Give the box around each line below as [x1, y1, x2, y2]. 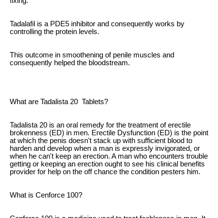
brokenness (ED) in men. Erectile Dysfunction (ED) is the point [10, 128, 208, 137]
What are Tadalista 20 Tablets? [10, 97, 108, 106]
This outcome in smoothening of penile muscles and [10, 51, 174, 59]
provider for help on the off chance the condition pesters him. [10, 167, 200, 176]
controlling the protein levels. [10, 27, 99, 36]
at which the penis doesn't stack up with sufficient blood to [10, 136, 192, 145]
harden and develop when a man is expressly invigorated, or [10, 144, 200, 152]
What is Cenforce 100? [10, 191, 82, 199]
